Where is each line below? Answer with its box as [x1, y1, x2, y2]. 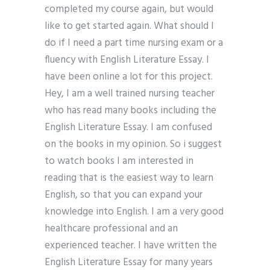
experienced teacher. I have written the [45, 237, 217, 254]
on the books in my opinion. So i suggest [45, 136, 222, 153]
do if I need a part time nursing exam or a [45, 35, 223, 52]
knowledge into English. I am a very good [45, 204, 224, 221]
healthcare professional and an [45, 221, 178, 237]
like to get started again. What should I [45, 18, 214, 35]
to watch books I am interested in [45, 153, 193, 170]
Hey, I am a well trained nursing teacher [45, 86, 215, 102]
